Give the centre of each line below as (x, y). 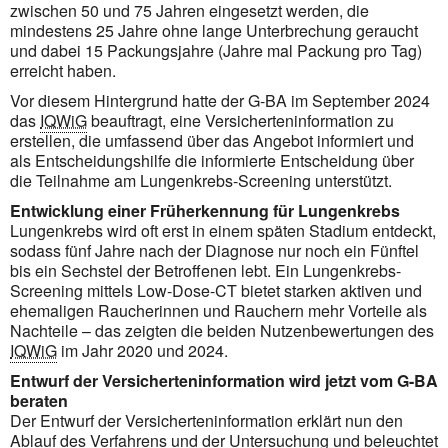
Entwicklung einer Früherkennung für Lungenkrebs (205, 210)
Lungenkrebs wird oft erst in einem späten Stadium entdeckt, (223, 230)
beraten (39, 400)
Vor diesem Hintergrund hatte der (129, 100)
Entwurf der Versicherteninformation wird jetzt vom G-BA (224, 380)
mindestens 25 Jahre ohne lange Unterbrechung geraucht (214, 30)
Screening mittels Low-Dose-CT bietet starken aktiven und (216, 290)
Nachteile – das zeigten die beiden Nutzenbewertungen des (222, 330)
